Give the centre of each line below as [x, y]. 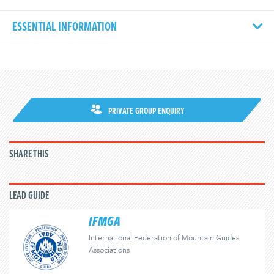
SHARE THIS [29, 154]
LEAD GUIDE [29, 195]
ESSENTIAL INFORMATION [65, 26]
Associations [109, 250]
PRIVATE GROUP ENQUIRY [146, 110]
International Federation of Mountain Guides [164, 237]
